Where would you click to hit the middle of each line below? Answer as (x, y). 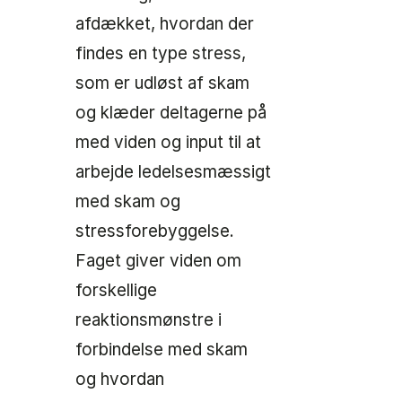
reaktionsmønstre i (149, 320)
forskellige (116, 291)
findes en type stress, (161, 54)
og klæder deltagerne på (171, 113)
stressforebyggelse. (155, 232)
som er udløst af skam (162, 83)
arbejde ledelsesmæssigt (173, 172)
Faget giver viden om (158, 261)
